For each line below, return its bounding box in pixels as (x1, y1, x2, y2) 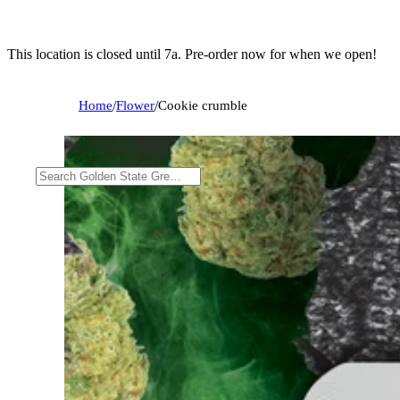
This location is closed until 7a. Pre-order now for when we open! (7, 46, 377, 62)
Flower (116, 97, 154, 112)
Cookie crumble (158, 97, 247, 112)
